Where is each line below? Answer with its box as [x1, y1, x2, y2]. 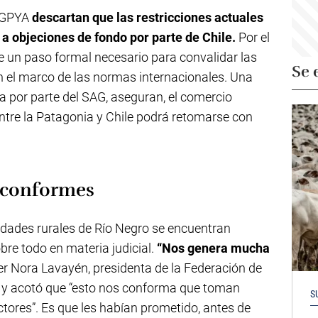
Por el [236, 30, 270, 45]
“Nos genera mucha [157, 241, 270, 256]
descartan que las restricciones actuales [32, 10, 263, 25]
